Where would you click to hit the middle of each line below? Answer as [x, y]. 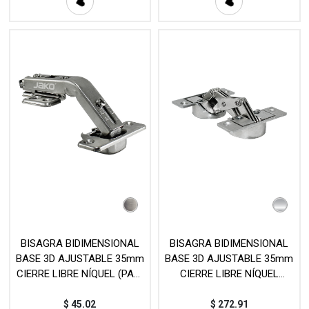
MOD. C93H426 [80, 289]
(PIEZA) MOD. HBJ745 [229, 289]
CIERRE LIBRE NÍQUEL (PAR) [80, 274]
